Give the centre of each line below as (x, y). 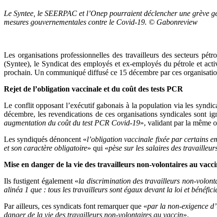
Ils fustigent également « (41, 181)
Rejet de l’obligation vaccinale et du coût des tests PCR (93, 89)
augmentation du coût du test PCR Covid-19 (72, 123)
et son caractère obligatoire (46, 148)
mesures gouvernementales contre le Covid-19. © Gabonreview (101, 22)
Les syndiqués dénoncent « (46, 139)
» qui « (98, 148)
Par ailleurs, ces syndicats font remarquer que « (76, 206)
